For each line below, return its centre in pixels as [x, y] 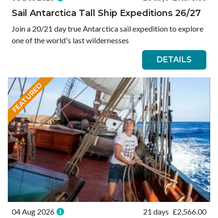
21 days [156, 212]
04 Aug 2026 [33, 212]
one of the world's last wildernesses [70, 40]
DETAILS [174, 60]
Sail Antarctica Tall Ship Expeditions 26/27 [106, 13]
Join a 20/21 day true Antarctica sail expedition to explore [108, 29]
